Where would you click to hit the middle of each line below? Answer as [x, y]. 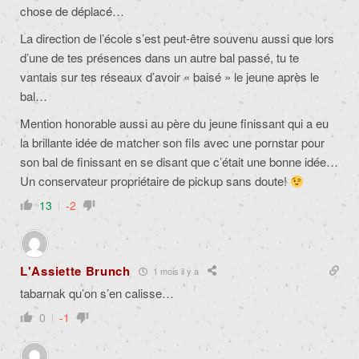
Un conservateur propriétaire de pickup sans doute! [155, 181]
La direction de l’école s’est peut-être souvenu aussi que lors [177, 38]
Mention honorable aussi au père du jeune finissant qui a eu [174, 123]
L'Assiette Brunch [75, 271]
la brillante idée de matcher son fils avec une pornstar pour [172, 143]
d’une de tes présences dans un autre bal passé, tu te [159, 58]
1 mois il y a [174, 270]
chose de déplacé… [72, 11]
